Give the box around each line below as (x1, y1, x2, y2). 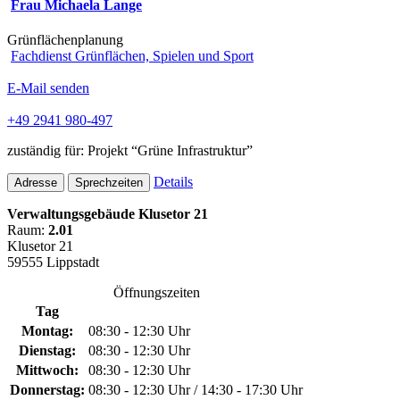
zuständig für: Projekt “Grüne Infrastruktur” (7, 143, 253, 159)
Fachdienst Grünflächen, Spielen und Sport (11, 48, 254, 64)
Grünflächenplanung (7, 32, 123, 48)
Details (154, 174, 193, 190)
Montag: (21, 323, 73, 339)
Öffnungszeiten (112, 285, 200, 301)
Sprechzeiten (75, 176, 143, 190)
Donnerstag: (10, 382, 85, 398)
